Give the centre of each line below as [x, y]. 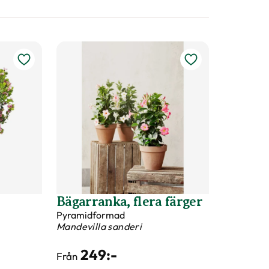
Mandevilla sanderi [99, 226]
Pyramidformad [91, 215]
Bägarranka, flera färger [130, 201]
